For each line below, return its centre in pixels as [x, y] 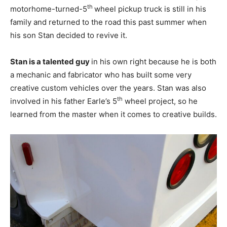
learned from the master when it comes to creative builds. [113, 114]
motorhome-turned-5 [49, 9]
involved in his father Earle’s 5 [64, 101]
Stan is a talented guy [51, 61]
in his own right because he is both [154, 61]
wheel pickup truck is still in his [150, 9]
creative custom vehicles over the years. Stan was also [108, 88]
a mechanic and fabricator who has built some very [101, 74]
